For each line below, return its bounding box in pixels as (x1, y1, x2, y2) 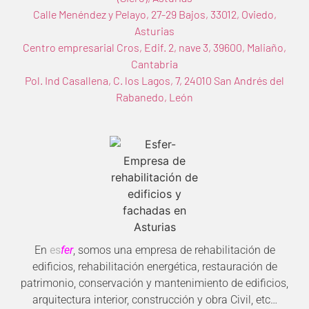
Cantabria (131, 57, 178, 70)
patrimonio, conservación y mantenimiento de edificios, (21, 277, 288, 290)
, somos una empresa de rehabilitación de (72, 243, 275, 257)
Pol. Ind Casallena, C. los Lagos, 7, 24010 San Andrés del (25, 73, 284, 87)
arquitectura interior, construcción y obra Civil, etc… (32, 293, 277, 307)
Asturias (134, 23, 175, 37)
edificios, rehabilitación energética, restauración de (32, 260, 277, 274)
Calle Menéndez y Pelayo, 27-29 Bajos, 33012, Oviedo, (32, 7, 277, 21)
